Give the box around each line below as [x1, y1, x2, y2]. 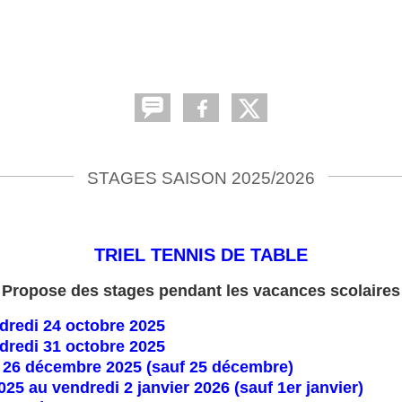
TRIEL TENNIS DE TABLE [94, 244, 308, 265]
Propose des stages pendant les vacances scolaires [2, 281, 400, 300]
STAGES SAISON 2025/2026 [87, 168, 315, 188]
